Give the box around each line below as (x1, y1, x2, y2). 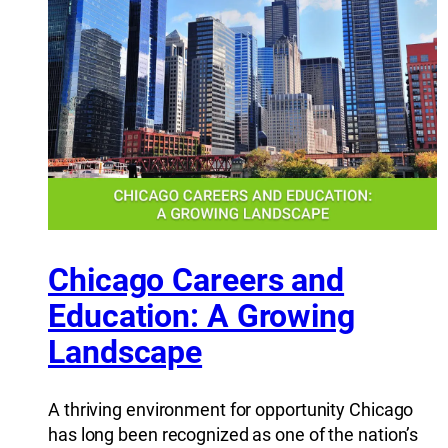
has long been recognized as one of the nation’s (48, 423, 419, 445)
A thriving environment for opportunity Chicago (48, 398, 414, 420)
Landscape (48, 333, 203, 372)
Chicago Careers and (48, 261, 345, 300)
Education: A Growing (48, 297, 355, 336)
